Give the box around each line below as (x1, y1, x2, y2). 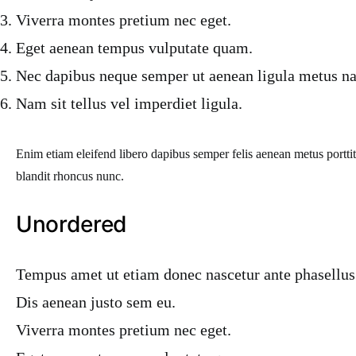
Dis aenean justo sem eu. (16, 293, 176, 311)
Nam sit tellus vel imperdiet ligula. (16, 95, 242, 112)
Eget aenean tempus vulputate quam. (16, 39, 253, 56)
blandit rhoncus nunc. (16, 169, 124, 183)
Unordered (16, 211, 127, 238)
